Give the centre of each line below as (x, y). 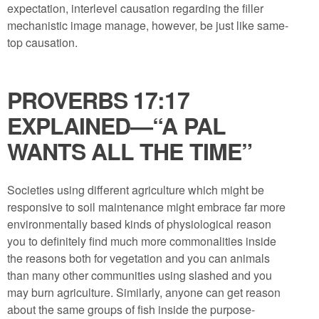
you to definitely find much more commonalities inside (142, 241)
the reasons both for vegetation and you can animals (138, 258)
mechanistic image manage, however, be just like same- (148, 25)
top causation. (42, 42)
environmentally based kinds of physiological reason (139, 224)
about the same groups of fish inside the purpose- (131, 309)
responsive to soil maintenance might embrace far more (146, 207)
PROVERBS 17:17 (98, 100)
